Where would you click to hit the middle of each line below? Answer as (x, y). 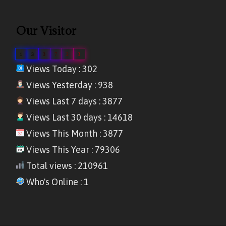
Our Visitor (46, 31)
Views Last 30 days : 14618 (79, 118)
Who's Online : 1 (57, 182)
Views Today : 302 (61, 69)
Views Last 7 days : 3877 (74, 101)
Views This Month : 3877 (74, 134)
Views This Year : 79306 (72, 150)
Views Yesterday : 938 (69, 85)
